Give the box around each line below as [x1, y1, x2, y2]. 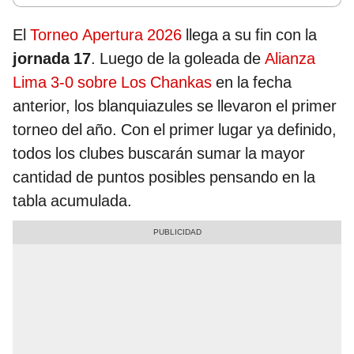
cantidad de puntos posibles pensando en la [13, 168, 315, 187]
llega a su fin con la [182, 25, 317, 45]
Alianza [265, 49, 315, 69]
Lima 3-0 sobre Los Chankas [13, 73, 212, 92]
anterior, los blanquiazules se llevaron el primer [13, 96, 337, 116]
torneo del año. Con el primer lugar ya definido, [13, 120, 337, 140]
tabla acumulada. [13, 191, 132, 211]
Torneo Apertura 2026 [30, 25, 182, 45]
